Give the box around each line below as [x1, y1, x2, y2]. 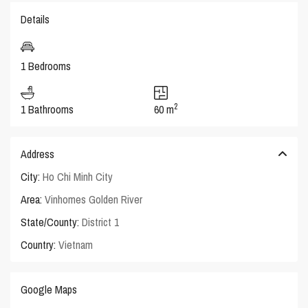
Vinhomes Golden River [45, 191, 143, 207]
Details [21, 11, 50, 27]
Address [21, 146, 55, 162]
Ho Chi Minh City [43, 168, 113, 184]
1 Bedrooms [21, 58, 71, 74]
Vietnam [56, 236, 93, 252]
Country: [21, 236, 56, 252]
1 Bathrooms [21, 101, 74, 117]
